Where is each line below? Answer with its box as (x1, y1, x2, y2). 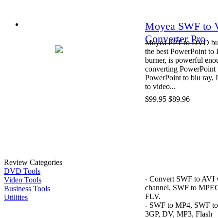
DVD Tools (4, 166, 40, 175)
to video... (145, 82, 176, 91)
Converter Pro (145, 32, 205, 45)
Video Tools (4, 175, 41, 184)
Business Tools (4, 184, 50, 193)
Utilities (4, 193, 28, 201)
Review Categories (4, 158, 62, 166)
